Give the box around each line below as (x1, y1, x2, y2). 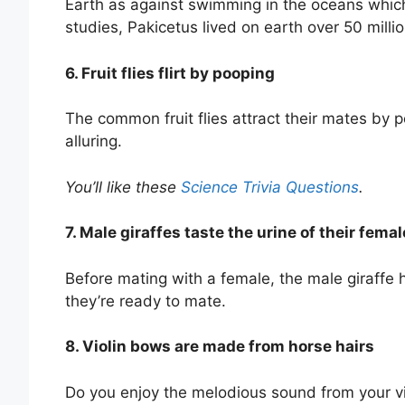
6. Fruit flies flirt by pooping (65, 63, 275, 82)
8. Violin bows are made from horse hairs (65, 337, 374, 356)
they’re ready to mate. (65, 291, 226, 310)
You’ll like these (65, 177, 181, 196)
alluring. (65, 132, 122, 151)
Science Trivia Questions (181, 177, 359, 196)
